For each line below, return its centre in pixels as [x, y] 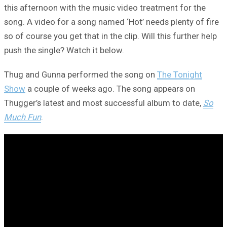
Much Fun [23, 117]
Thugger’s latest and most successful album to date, [104, 103]
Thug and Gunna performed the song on [81, 75]
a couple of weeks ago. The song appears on [110, 89]
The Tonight [180, 75]
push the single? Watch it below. [64, 50]
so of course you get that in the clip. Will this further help [110, 36]
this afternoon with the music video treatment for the [105, 8]
